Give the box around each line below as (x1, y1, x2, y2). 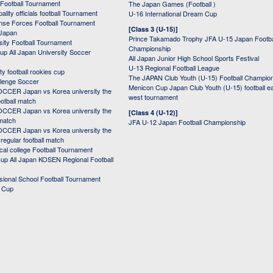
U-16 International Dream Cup (129, 9, 217, 19)
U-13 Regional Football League (129, 63, 219, 73)
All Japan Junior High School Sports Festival (129, 53, 259, 63)
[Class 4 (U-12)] (129, 108, 178, 118)
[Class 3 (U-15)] (129, 24, 178, 34)
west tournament (129, 92, 178, 102)
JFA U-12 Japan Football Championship (129, 117, 246, 127)
